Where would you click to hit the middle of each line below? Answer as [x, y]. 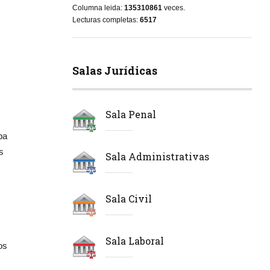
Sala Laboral [134, 240]
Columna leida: [98, 8]
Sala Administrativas [157, 156]
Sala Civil [128, 198]
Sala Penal [130, 114]
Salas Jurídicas [115, 70]
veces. [173, 8]
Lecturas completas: [106, 20]
